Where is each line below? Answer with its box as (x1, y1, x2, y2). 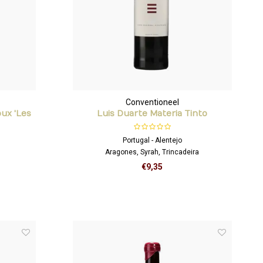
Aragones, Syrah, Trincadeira (105, 147, 200, 156)
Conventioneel (125, 97, 179, 107)
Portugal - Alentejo (122, 136, 182, 144)
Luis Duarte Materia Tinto (97, 108, 208, 119)
